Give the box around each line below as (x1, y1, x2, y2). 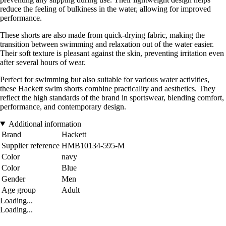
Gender (2, 174, 25, 183)
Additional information (8, 119, 81, 128)
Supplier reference (2, 141, 60, 150)
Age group (2, 185, 36, 194)
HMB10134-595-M (62, 141, 125, 150)
